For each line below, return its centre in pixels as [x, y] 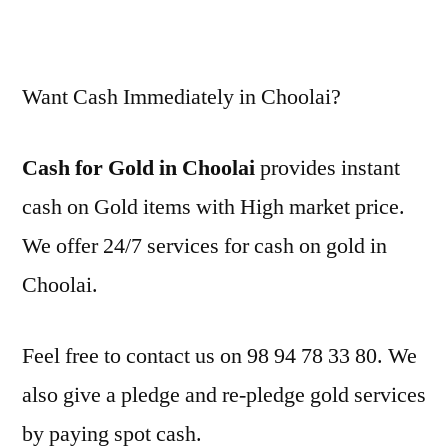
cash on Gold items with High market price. [213, 207]
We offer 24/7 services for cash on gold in [204, 246]
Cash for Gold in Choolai [138, 168]
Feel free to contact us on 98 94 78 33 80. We [219, 356]
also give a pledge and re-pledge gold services [224, 395]
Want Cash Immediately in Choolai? [181, 97]
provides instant [327, 168]
